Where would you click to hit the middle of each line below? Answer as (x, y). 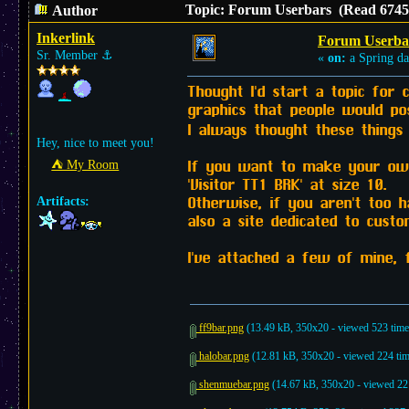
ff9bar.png (220, 328)
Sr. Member (69, 55)
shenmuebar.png (233, 384)
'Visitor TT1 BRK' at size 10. (287, 186)
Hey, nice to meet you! (95, 143)
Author (73, 10)
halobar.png (223, 356)
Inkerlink (66, 38)
